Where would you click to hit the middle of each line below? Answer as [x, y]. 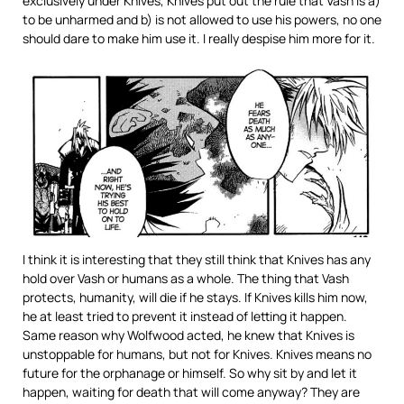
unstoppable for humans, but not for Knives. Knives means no [197, 354]
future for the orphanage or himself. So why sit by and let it [190, 373]
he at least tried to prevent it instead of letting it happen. [185, 317]
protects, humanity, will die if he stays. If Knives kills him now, [195, 298]
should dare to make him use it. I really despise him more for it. [199, 39]
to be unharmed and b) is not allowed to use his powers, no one [202, 20]
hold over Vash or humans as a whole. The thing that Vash [186, 279]
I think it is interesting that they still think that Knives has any [197, 260]
